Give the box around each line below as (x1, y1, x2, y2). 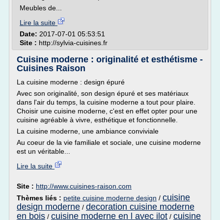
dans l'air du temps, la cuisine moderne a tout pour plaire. (17, 98, 195, 106)
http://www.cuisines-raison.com (36, 182, 132, 190)
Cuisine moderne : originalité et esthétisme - (17, 55, 203, 64)
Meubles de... (20, 4, 62, 12)
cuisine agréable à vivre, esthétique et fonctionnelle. (17, 116, 178, 124)
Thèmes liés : (17, 194, 63, 202)
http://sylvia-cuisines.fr (39, 39, 108, 47)
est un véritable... (17, 147, 70, 155)
